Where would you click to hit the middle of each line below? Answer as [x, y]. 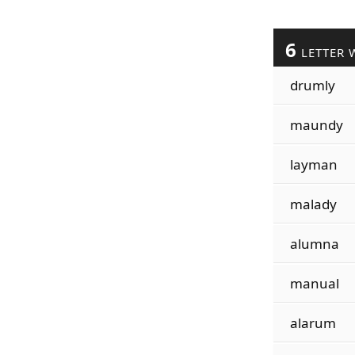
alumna [314, 244]
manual [314, 283]
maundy [316, 125]
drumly [312, 85]
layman [313, 164]
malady [313, 204]
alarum [313, 323]
